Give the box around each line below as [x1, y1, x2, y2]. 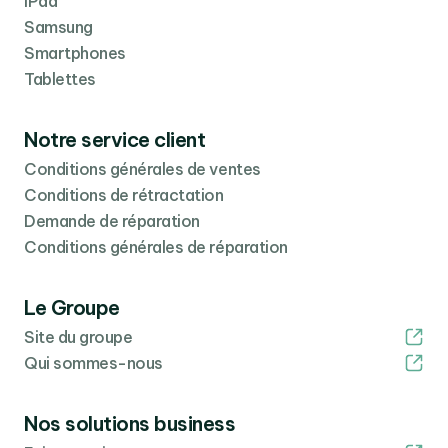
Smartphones [24, 42, 126, 63]
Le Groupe [24, 294, 120, 320]
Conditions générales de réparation [24, 236, 288, 257]
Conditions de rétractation [24, 184, 224, 205]
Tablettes [24, 68, 96, 89]
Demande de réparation [24, 210, 200, 231]
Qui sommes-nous [24, 352, 163, 373]
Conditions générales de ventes [24, 158, 261, 179]
